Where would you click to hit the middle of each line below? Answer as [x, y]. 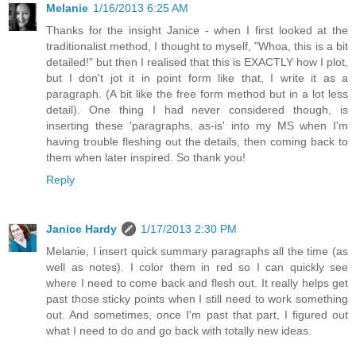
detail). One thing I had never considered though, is [197, 109]
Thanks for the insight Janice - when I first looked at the [197, 30]
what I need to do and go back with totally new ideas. [179, 330]
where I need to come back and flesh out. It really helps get [197, 282]
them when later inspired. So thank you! [146, 157]
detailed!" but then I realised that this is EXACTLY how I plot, [197, 62]
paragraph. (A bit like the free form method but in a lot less [197, 93]
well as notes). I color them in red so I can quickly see [197, 267]
